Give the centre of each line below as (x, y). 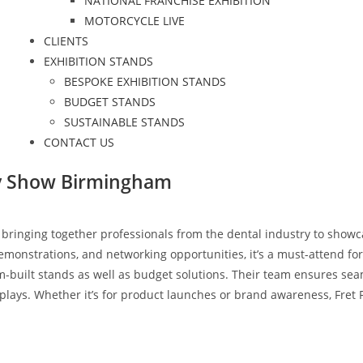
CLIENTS (66, 41)
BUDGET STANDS (109, 102)
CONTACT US (79, 142)
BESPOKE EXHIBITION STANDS (145, 81)
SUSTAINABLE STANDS (124, 122)
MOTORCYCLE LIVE (134, 21)
